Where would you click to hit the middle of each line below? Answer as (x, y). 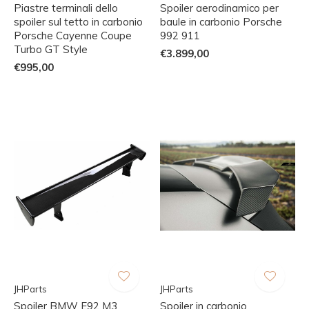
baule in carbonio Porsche (221, 21)
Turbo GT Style (51, 49)
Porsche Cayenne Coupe (73, 35)
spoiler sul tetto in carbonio (78, 21)
